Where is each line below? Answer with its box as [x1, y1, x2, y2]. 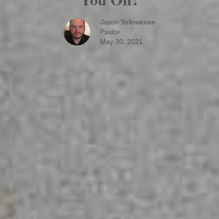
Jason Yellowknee [100, 18, 155, 26]
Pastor [100, 27, 120, 36]
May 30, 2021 [100, 37, 143, 45]
